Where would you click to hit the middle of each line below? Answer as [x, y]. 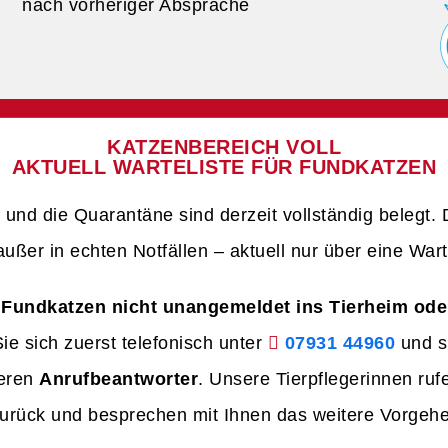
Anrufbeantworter [118, 379]
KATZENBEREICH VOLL [224, 147]
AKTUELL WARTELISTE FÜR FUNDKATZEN [224, 167]
